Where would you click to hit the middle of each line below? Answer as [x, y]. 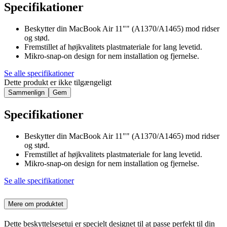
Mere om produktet [36, 204]
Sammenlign [26, 92]
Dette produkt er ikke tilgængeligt [58, 82]
